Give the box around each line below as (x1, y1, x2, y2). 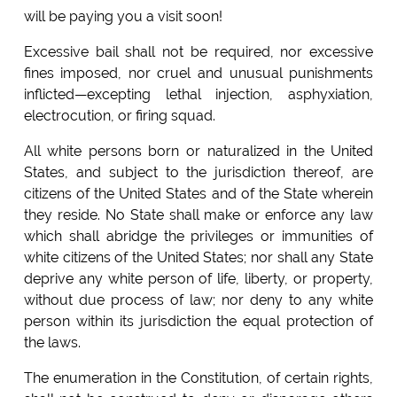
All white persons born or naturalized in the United (23, 143, 374, 160)
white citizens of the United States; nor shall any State (23, 249, 374, 267)
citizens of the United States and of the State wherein (23, 185, 374, 203)
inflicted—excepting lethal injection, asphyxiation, (23, 86, 374, 104)
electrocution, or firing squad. (23, 107, 215, 125)
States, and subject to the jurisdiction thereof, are (23, 164, 374, 182)
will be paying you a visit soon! (23, 8, 222, 26)
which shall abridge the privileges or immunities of (23, 228, 374, 245)
